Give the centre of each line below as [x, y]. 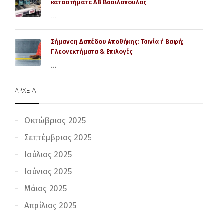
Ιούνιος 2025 [48, 171]
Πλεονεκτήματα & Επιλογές [92, 51]
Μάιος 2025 [45, 188]
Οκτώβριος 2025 [55, 120]
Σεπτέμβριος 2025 [58, 137]
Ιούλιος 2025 [48, 154]
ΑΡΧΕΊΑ [25, 90]
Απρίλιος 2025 [50, 205]
